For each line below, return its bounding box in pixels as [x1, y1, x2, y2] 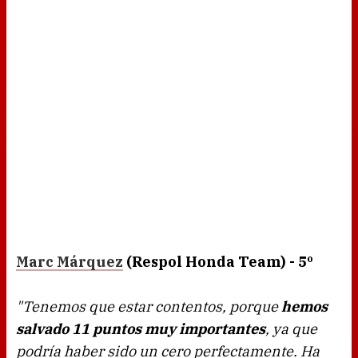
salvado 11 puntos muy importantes [16, 320, 265, 339]
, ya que [265, 320, 317, 339]
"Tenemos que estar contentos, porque [16, 297, 281, 316]
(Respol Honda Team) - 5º [123, 253, 313, 272]
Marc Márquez [16, 253, 123, 272]
